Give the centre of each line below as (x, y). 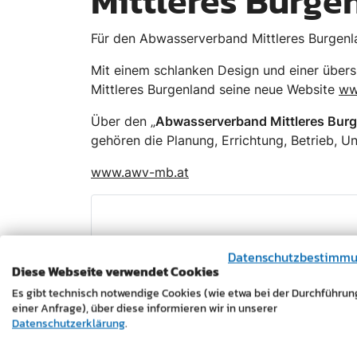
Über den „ (123, 122)
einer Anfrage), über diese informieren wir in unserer (145, 308)
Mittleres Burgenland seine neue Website (215, 90)
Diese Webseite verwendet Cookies (116, 271)
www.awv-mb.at (140, 173)
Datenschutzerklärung (69, 324)
